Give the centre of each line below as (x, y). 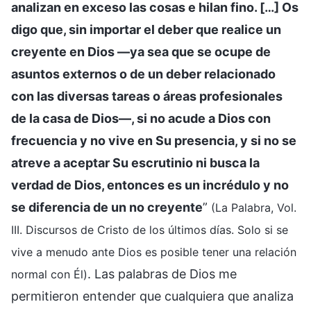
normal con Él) (49, 274)
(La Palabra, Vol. (254, 207)
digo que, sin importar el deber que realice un (146, 29)
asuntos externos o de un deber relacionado (143, 74)
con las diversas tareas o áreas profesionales (147, 96)
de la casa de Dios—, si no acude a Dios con (141, 118)
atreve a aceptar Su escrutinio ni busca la (135, 162)
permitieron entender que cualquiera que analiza (152, 296)
